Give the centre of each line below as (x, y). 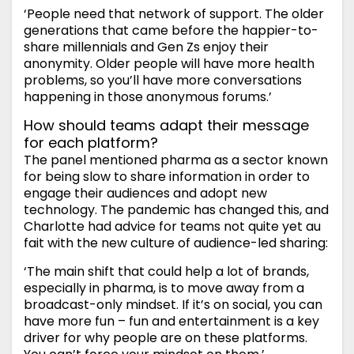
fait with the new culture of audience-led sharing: (176, 243)
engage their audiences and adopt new (145, 194)
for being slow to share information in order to (167, 177)
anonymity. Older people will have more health (169, 64)
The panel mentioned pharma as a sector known (176, 160)
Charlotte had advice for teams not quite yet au (172, 227)
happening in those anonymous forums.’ (148, 97)
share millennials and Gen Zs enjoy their (146, 47)
